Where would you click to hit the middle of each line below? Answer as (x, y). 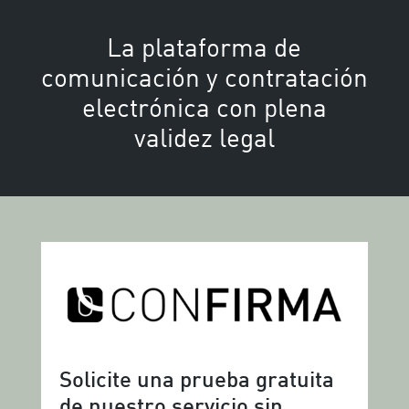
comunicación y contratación (204, 77)
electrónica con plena (204, 107)
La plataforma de (204, 47)
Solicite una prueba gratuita (196, 382)
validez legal (204, 137)
